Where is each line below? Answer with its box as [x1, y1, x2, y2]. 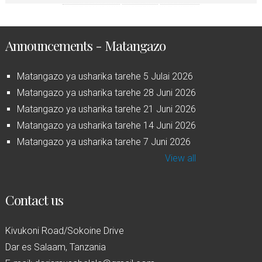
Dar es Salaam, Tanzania [5, 242, 106, 253]
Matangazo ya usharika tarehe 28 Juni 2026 [16, 87, 196, 99]
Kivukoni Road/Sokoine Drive [5, 225, 124, 237]
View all [164, 153, 196, 164]
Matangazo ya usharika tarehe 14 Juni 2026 [16, 120, 196, 132]
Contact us [5, 191, 63, 209]
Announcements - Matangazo [5, 36, 166, 55]
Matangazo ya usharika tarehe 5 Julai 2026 [16, 71, 193, 82]
